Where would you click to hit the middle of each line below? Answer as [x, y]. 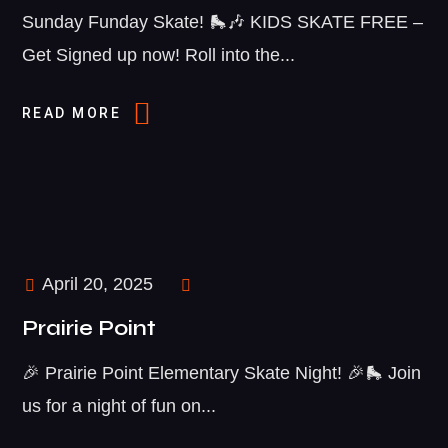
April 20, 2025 [95, 284]
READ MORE [74, 113]
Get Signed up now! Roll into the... [158, 55]
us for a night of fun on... [118, 406]
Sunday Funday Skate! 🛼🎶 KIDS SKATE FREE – [222, 22]
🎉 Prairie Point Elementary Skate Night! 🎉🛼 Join [221, 373]
